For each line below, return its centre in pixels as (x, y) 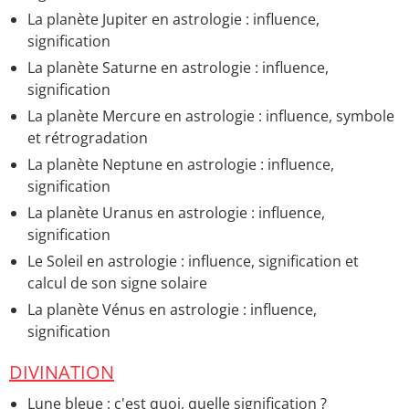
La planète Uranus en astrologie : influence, (176, 212)
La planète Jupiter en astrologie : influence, (173, 19)
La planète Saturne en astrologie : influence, (178, 67)
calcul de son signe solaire (117, 283)
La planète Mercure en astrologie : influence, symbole (211, 115)
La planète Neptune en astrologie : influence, (181, 164)
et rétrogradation (88, 137)
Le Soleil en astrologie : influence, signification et (193, 261)
